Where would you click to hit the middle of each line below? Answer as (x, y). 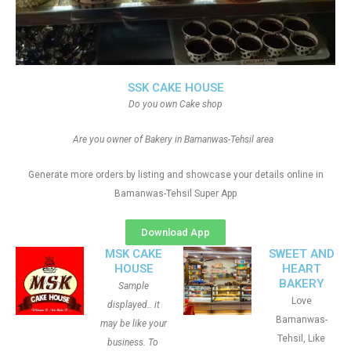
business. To (134, 342)
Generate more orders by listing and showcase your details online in (175, 175)
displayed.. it (134, 305)
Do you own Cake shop (175, 104)
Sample (134, 286)
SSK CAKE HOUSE (175, 88)
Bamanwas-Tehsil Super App (175, 194)
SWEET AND (301, 254)
